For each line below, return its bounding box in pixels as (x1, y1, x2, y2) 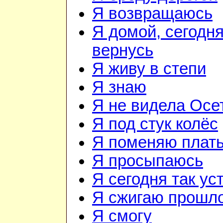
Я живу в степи (92, 60, 206, 78)
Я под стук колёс (92, 115, 218, 133)
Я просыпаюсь (92, 152, 203, 170)
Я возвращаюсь (92, 4, 213, 23)
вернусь (92, 41, 153, 60)
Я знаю (92, 78, 146, 97)
